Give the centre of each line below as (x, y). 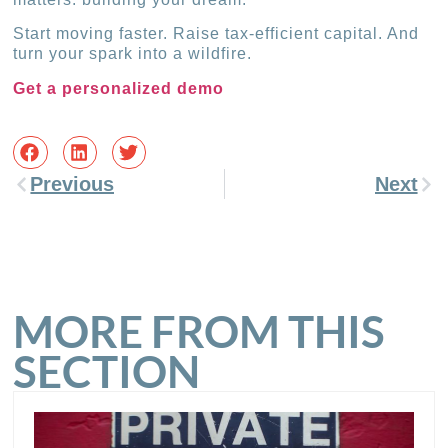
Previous (72, 184)
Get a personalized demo (119, 88)
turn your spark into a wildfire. (133, 54)
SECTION (107, 371)
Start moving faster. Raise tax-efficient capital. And (216, 34)
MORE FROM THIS (199, 331)
